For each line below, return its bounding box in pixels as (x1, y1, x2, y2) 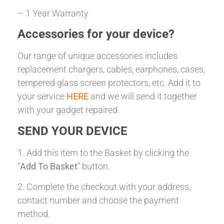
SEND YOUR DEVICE (17, 123, 127, 138)
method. (17, 208, 50, 219)
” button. (77, 160, 110, 171)
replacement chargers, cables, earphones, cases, (17, 64, 205, 75)
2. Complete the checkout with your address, (17, 181, 190, 192)
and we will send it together (88, 91, 197, 102)
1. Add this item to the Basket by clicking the (17, 147, 189, 158)
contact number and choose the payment (17, 194, 179, 205)
